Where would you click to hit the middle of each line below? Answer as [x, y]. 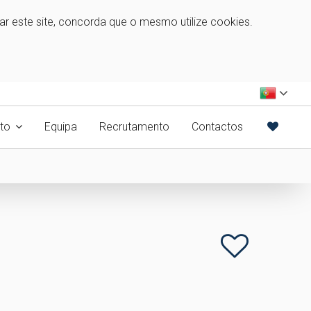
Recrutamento [134, 127]
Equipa [61, 127]
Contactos [217, 127]
